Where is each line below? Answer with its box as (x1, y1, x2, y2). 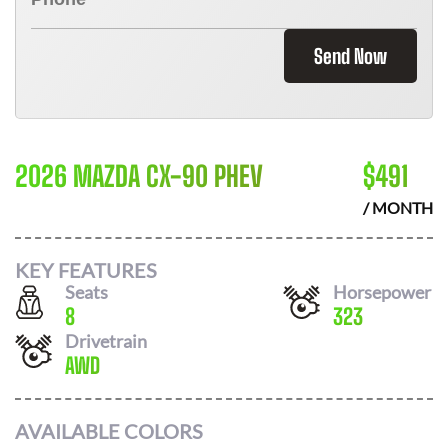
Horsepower (333, 280, 431, 303)
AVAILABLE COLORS (15, 419, 203, 443)
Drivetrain (65, 329, 147, 352)
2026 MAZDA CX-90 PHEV (15, 159, 263, 193)
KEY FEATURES (15, 257, 157, 282)
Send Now (314, 44, 387, 68)
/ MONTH (363, 198, 433, 217)
